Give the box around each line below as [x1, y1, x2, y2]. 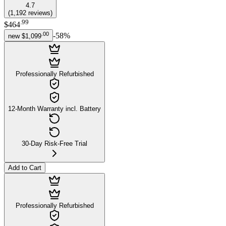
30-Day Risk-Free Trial [22, 140, 87, 148]
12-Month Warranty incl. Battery [8, 105, 101, 113]
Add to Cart [8, 164, 41, 172]
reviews [28, 9, 50, 17]
